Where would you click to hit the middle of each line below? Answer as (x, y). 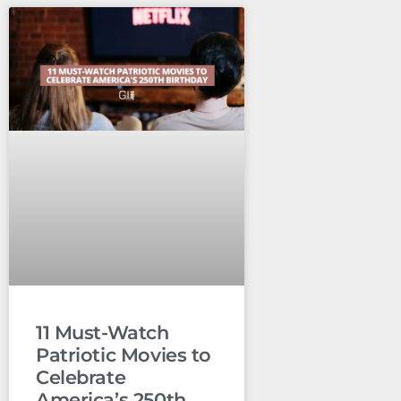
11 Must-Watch (102, 333)
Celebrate (81, 378)
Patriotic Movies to (124, 355)
